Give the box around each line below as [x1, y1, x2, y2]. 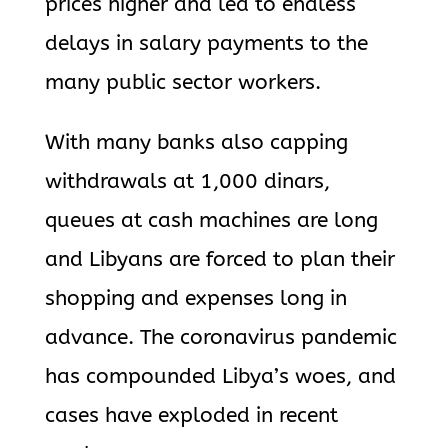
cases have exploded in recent [44, 403, 338, 428]
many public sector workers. [44, 70, 321, 95]
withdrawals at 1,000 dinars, [44, 169, 330, 194]
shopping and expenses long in [44, 286, 347, 311]
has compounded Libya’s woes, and [44, 364, 396, 389]
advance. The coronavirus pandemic [44, 325, 397, 350]
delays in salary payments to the [44, 31, 368, 56]
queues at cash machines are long [44, 208, 378, 233]
